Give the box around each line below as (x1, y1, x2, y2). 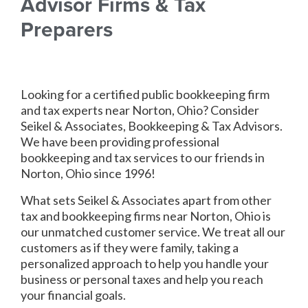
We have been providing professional (21, 134, 219, 149)
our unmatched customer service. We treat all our (21, 224, 285, 239)
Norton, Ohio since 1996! (21, 166, 155, 181)
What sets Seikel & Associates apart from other (21, 192, 272, 208)
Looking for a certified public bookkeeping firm (21, 87, 269, 102)
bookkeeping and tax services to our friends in (21, 150, 265, 165)
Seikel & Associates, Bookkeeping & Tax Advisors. (21, 118, 283, 133)
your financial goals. (21, 287, 128, 302)
